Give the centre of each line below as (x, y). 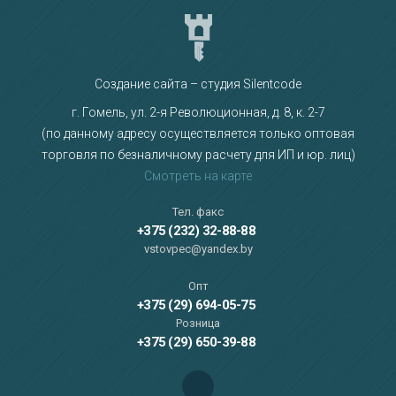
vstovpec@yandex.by (198, 249)
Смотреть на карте (198, 176)
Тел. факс (198, 212)
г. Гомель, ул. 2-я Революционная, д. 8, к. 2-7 (198, 113)
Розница (198, 324)
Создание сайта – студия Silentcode (198, 84)
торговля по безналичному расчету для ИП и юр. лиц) (198, 155)
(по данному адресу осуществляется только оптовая (198, 134)
